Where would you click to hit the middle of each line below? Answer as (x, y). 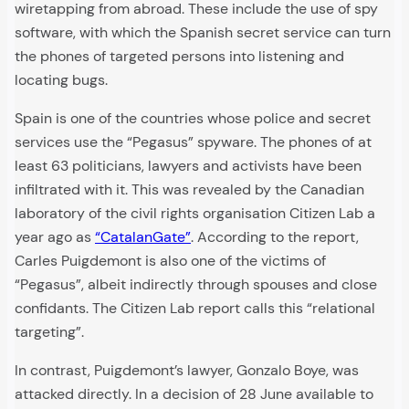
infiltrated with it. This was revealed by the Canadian (189, 190)
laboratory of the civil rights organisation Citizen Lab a (195, 214)
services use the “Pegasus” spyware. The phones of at (193, 142)
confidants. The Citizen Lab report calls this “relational (195, 309)
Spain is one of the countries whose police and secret (193, 119)
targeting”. (49, 332)
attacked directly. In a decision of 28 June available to (194, 394)
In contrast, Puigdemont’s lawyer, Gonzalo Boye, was (187, 371)
